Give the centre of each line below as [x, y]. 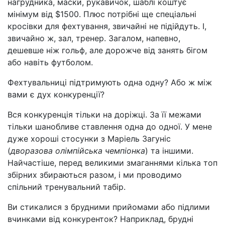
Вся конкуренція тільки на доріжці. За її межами [104, 115]
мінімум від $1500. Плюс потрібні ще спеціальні [102, 14]
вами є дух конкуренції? [56, 94]
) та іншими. [169, 151]
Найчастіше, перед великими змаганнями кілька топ [113, 163]
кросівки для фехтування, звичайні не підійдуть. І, [107, 26]
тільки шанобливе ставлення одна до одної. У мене [110, 127]
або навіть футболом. [50, 62]
